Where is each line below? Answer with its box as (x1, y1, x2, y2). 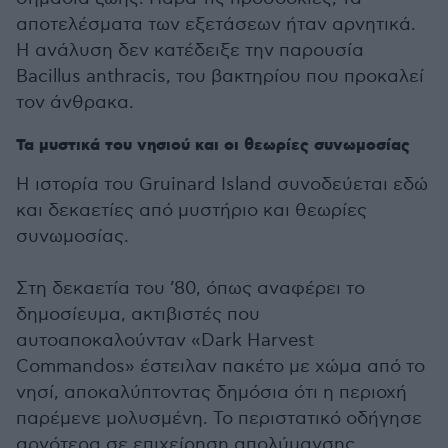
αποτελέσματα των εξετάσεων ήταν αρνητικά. (16, 14, 416, 35)
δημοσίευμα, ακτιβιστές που (16, 304, 260, 325)
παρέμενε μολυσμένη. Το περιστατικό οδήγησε (16, 408, 422, 429)
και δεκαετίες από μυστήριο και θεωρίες (16, 200, 367, 221)
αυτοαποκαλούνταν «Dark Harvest (16, 330, 314, 351)
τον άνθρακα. (16, 92, 134, 113)
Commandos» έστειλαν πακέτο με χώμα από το (16, 356, 425, 377)
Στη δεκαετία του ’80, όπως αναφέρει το (16, 278, 365, 299)
